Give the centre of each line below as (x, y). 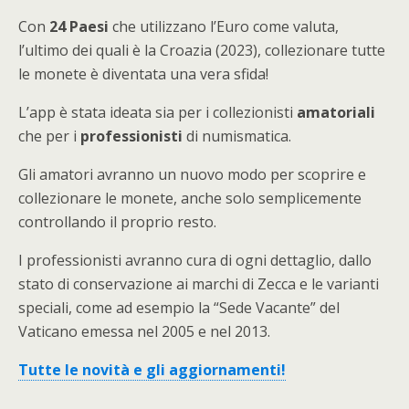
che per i (49, 136)
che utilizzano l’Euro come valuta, (224, 26)
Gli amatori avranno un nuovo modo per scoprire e (192, 174)
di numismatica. (237, 136)
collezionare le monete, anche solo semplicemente (190, 198)
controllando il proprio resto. (117, 221)
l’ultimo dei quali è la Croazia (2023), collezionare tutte (202, 50)
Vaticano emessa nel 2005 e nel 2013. (144, 331)
